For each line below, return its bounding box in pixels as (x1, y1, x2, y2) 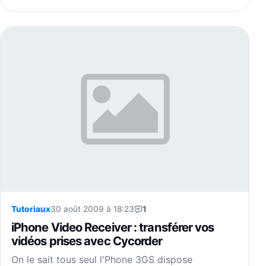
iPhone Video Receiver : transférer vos (11, 220, 214, 235)
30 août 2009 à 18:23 (50, 204, 134, 214)
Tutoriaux (11, 204, 50, 214)
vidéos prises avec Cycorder (11, 233, 163, 249)
